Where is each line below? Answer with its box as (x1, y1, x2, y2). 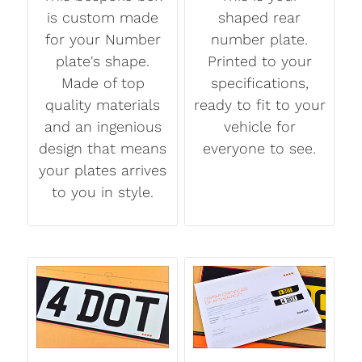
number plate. (211, 31, 308, 48)
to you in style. (52, 183, 154, 201)
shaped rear (218, 9, 301, 27)
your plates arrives (39, 162, 166, 179)
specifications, (210, 74, 309, 92)
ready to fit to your (193, 96, 326, 114)
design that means (39, 140, 166, 158)
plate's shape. (56, 53, 149, 70)
